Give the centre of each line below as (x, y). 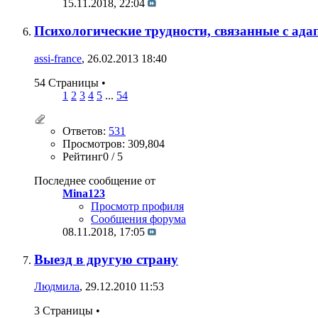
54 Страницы (68, 82)
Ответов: (86, 131)
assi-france (58, 58)
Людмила (57, 287)
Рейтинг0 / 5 (93, 156)
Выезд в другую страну (106, 259)
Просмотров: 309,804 (114, 143)
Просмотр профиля (137, 206)
